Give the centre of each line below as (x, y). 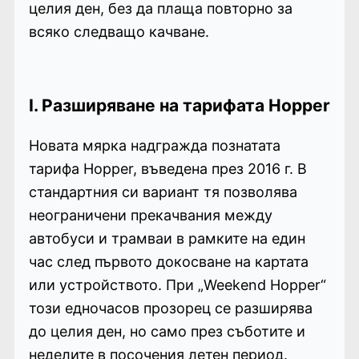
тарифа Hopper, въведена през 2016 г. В (167, 169)
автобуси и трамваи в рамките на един (167, 239)
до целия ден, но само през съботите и (167, 332)
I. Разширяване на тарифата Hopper (179, 106)
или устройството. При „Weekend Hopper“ (177, 285)
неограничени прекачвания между (150, 216)
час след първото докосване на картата (168, 262)
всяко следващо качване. (119, 32)
